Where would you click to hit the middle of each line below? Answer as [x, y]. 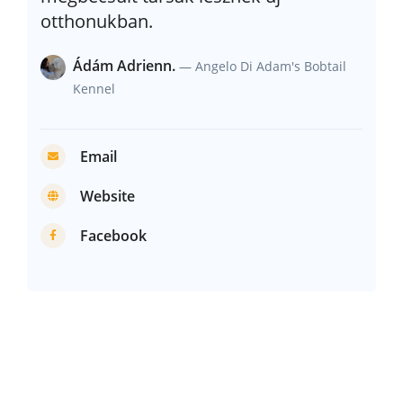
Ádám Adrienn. [124, 66]
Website [107, 197]
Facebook [113, 236]
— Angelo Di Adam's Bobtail [263, 67]
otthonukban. [97, 21]
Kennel [94, 89]
